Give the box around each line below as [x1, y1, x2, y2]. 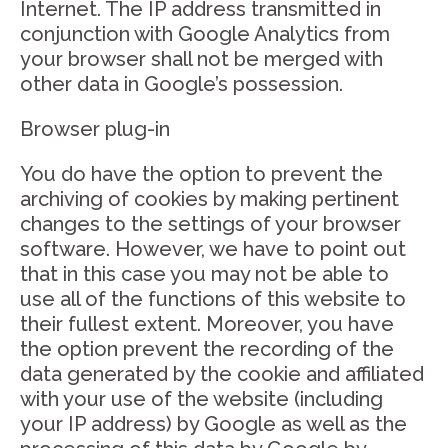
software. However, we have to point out [20, 237, 406, 261]
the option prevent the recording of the [20, 337, 394, 361]
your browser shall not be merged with [20, 47, 383, 71]
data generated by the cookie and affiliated [20, 362, 424, 386]
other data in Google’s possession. [20, 72, 343, 96]
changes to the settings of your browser [20, 212, 401, 236]
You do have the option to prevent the [20, 162, 383, 186]
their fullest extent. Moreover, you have [20, 312, 394, 336]
